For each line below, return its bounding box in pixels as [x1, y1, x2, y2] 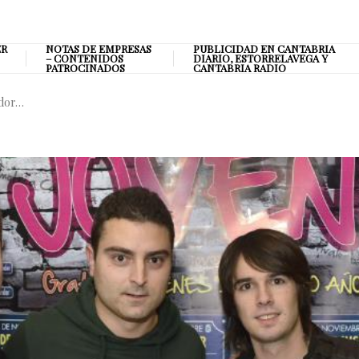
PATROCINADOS [46, 60, 125, 75]
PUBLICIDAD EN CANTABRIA [192, 41, 335, 55]
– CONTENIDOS [46, 50, 123, 65]
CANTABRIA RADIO [192, 60, 286, 75]
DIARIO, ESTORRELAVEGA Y [192, 50, 328, 65]
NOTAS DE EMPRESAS [46, 41, 151, 55]
